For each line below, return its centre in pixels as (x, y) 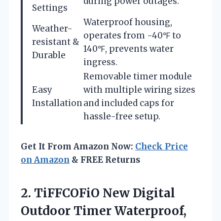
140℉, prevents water (129, 49)
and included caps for (129, 103)
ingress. (100, 62)
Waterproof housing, (128, 22)
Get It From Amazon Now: (78, 146)
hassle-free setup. (122, 116)
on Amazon (45, 160)
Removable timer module (138, 76)
